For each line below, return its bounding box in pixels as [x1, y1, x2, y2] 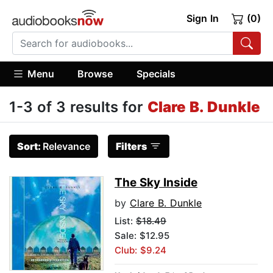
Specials [136, 67, 175, 80]
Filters [116, 140, 147, 153]
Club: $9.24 [115, 244, 166, 257]
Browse [77, 67, 113, 80]
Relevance [43, 140, 90, 153]
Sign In [186, 12, 219, 24]
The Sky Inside [115, 175, 197, 190]
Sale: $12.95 [115, 230, 169, 242]
